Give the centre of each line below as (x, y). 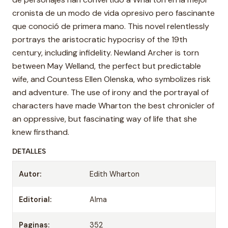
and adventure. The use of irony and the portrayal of (110, 92)
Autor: (30, 174)
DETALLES (29, 151)
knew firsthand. (41, 132)
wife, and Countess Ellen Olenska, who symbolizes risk (111, 79)
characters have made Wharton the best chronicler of (113, 106)
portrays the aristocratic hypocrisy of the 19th (100, 39)
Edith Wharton (115, 174)
